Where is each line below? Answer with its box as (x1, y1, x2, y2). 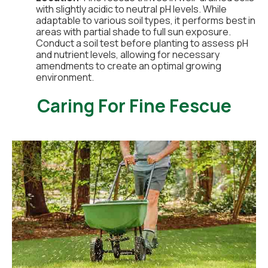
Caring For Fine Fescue (36, 93, 232, 118)
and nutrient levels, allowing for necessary (36, 48, 220, 61)
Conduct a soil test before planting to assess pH (36, 36, 248, 50)
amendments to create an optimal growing (36, 59, 221, 72)
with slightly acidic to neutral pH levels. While (36, 2, 227, 16)
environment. (36, 71, 94, 84)
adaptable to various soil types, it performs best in (36, 14, 255, 27)
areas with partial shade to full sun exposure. (36, 25, 231, 38)
